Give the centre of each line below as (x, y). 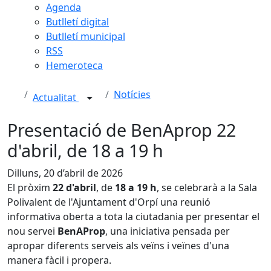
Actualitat (56, 98)
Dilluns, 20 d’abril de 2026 (65, 173)
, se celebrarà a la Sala (207, 188)
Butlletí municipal (86, 36)
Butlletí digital (77, 22)
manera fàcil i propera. (59, 260)
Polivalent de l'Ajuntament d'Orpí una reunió (109, 202)
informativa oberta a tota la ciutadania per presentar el (133, 217)
